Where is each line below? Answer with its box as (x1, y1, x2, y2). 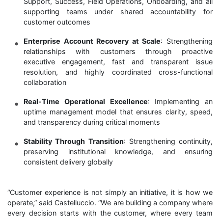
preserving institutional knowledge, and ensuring (24, 147, 213, 156)
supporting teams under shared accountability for (24, 7, 213, 16)
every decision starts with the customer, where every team (7, 208, 213, 217)
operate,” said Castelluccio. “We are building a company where (7, 198, 213, 207)
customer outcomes (24, 17, 90, 26)
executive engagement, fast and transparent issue (24, 57, 213, 66)
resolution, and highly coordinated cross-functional (24, 67, 213, 76)
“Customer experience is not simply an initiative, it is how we (7, 188, 213, 196)
